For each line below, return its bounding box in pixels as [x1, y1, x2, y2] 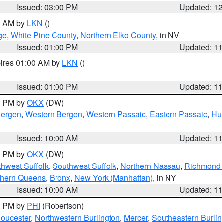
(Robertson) [40, 200, 84, 211]
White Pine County [11, 29, 76, 41]
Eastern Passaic [150, 109, 207, 120]
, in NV [156, 29, 179, 41]
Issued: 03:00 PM [17, 1, 78, 13]
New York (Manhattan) [74, 172, 153, 183]
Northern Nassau [120, 160, 180, 171]
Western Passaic [86, 109, 146, 120]
